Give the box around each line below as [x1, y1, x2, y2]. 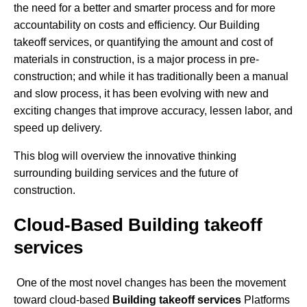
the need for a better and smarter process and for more [14, 2, 275, 14]
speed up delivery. [14, 122, 102, 134]
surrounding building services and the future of [14, 167, 238, 180]
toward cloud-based [14, 293, 112, 306]
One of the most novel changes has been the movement [14, 276, 286, 288]
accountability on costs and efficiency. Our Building [14, 19, 260, 32]
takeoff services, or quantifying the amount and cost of [14, 36, 273, 49]
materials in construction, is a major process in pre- [14, 53, 259, 66]
